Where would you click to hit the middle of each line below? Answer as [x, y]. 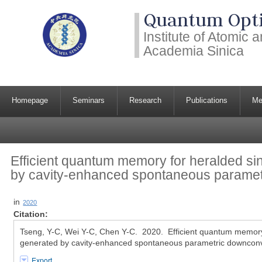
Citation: [31, 214]
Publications [207, 101]
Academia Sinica [194, 51]
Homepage [30, 101]
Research [146, 101]
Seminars [89, 101]
